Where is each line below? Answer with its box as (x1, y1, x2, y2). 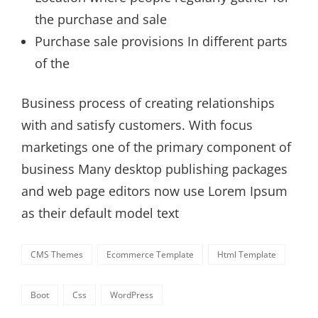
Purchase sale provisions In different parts (34, 33, 287, 50)
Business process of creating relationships (21, 94, 275, 112)
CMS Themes (31, 248, 83, 261)
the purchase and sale (34, 11, 167, 28)
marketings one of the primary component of (21, 138, 291, 156)
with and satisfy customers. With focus (21, 116, 253, 134)
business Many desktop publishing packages (21, 160, 287, 178)
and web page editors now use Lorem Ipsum (21, 182, 287, 200)
